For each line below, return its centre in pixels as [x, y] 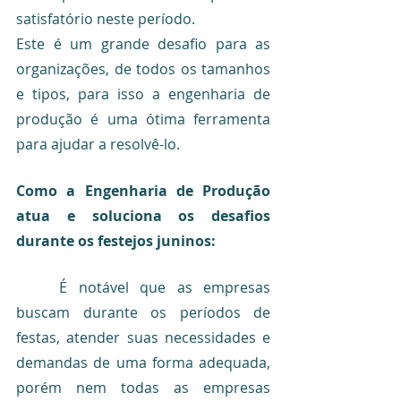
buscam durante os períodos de [143, 312]
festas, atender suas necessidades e [143, 337]
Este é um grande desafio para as [143, 43]
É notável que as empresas [38, 287]
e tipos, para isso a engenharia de [143, 94]
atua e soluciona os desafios [143, 215]
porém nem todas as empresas [143, 387]
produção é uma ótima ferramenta [143, 119]
